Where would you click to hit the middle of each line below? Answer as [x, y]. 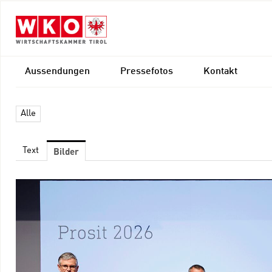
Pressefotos [147, 72]
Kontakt [220, 72]
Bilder [66, 151]
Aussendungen [57, 72]
